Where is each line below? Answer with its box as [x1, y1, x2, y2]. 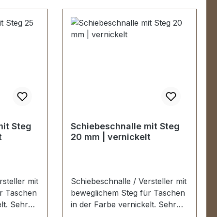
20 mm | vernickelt [71, 132, 151, 142]
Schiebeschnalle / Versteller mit [71, 176, 187, 186]
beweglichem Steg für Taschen [71, 188, 186, 198]
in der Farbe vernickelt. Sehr [71, 200, 159, 209]
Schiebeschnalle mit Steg [71, 121, 180, 131]
